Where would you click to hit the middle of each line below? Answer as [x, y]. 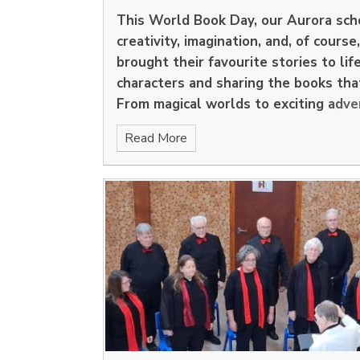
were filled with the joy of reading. [229, 125]
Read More [156, 139]
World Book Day [201, 21]
